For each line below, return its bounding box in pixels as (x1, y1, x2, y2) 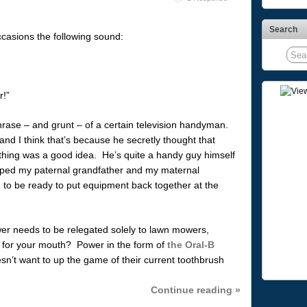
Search (269, 25, 297, 34)
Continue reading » (150, 284, 241, 295)
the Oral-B (167, 238, 214, 250)
